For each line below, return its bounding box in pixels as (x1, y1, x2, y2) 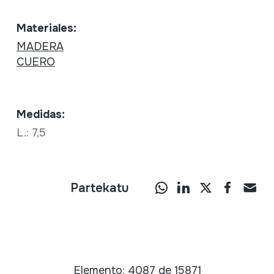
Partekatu (70, 180, 130, 196)
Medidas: (16, 108, 65, 122)
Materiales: (16, 21, 76, 35)
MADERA (16, 40, 64, 54)
